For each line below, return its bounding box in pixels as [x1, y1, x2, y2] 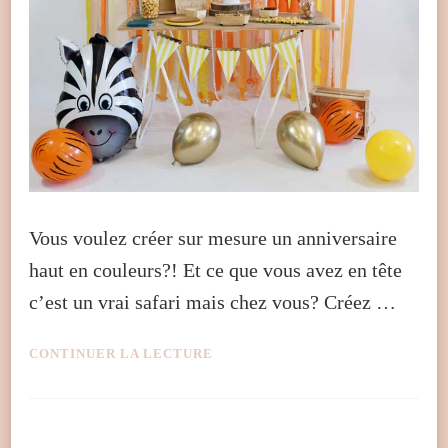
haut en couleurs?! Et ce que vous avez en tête [29, 259, 402, 282]
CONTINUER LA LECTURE [29, 345, 213, 361]
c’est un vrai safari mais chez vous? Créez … [29, 291, 396, 314]
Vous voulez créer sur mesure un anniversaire [29, 227, 397, 250]
